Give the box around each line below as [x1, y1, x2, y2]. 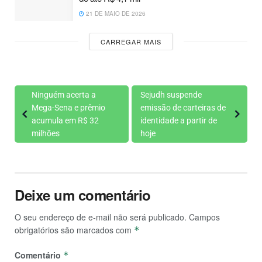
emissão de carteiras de [140, 103, 226, 113]
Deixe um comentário [15, 185, 151, 205]
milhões [32, 129, 60, 139]
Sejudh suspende [140, 90, 202, 100]
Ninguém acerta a [32, 90, 96, 100]
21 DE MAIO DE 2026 [84, 9, 146, 18]
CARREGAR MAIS [101, 37, 161, 47]
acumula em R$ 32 [32, 116, 99, 126]
